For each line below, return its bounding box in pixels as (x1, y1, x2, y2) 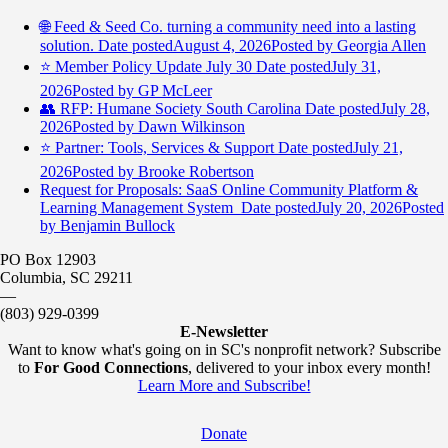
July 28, (380, 100, 430, 117)
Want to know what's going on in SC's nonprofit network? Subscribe (7, 341, 441, 358)
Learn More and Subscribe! (137, 377, 311, 394)
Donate (201, 425, 247, 442)
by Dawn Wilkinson (114, 118, 245, 135)
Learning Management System (40, 199, 237, 216)
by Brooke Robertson (114, 163, 254, 180)
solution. (40, 37, 94, 54)
